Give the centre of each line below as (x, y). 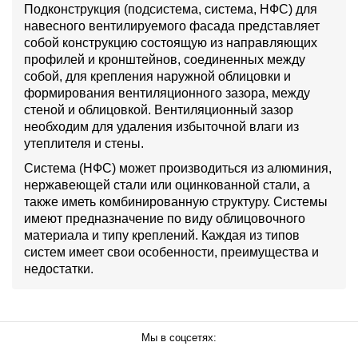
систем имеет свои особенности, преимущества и (171, 252)
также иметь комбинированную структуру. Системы (176, 202)
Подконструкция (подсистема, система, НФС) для (171, 9)
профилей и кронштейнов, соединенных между (165, 60)
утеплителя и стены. (84, 143)
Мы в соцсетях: (179, 338)
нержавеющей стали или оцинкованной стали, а (167, 185)
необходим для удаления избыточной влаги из (161, 127)
